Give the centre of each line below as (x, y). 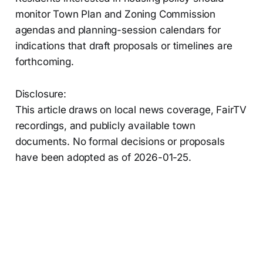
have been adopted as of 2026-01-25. (103, 158)
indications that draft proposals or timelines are (124, 46)
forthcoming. (44, 62)
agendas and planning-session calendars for (118, 30)
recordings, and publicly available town (105, 126)
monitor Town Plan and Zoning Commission (115, 14)
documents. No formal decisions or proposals (120, 142)
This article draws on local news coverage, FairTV (131, 110)
